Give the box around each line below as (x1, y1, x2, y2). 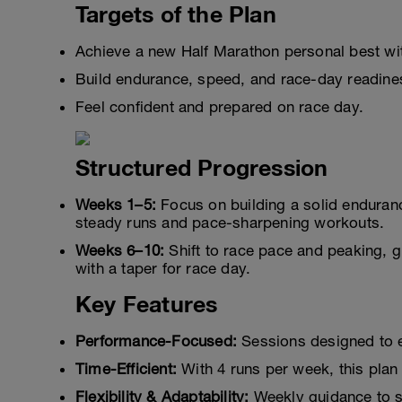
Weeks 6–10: (75, 241, 165, 259)
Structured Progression (75, 154, 328, 180)
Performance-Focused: (75, 332, 237, 350)
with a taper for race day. (75, 259, 251, 277)
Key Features (75, 291, 218, 317)
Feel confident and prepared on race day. (75, 98, 363, 116)
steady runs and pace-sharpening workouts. (75, 214, 385, 232)
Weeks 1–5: (75, 196, 156, 214)
